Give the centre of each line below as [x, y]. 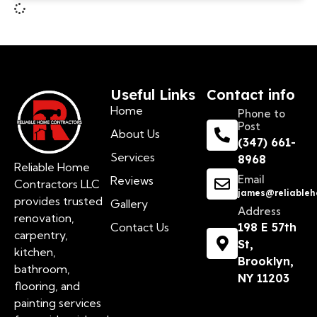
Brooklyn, [266, 261]
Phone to [261, 114]
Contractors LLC [57, 184]
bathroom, [42, 269]
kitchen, [35, 252]
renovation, [44, 218]
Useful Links [153, 94]
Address [259, 211]
